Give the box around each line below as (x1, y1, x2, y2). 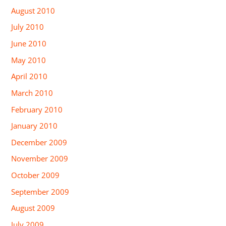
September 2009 (11, 186, 70, 197)
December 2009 (11, 137, 68, 147)
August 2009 (11, 203, 55, 213)
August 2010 (11, 5, 55, 16)
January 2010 (11, 121, 58, 131)
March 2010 (11, 87, 53, 98)
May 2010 (11, 54, 46, 65)
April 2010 (11, 71, 48, 82)
